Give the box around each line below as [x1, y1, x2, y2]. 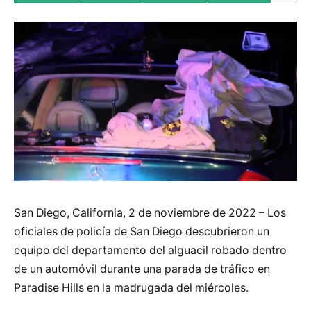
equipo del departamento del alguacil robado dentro [14, 243, 287, 257]
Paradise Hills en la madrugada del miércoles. [14, 280, 249, 294]
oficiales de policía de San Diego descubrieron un [14, 224, 269, 238]
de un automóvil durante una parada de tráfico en [14, 262, 270, 276]
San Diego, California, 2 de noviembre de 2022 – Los [14, 205, 286, 219]
